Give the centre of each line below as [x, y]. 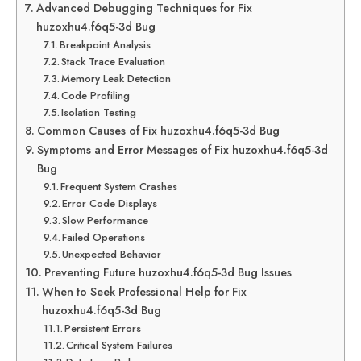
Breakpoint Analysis [106, 45]
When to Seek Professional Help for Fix [144, 292]
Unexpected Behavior [112, 254]
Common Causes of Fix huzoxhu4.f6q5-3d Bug [158, 131]
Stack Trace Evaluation [114, 62]
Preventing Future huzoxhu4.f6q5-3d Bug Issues [168, 272]
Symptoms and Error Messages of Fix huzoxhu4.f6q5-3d [182, 150]
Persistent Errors [103, 328]
